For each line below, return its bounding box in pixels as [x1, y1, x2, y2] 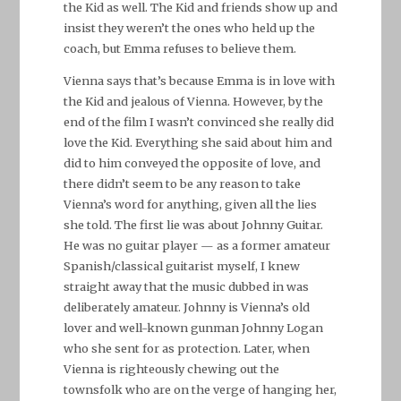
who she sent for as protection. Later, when [63, 340, 310, 355]
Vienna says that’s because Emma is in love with [63, 73, 335, 88]
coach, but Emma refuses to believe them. [63, 40, 296, 55]
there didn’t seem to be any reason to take [63, 175, 301, 191]
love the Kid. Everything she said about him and [63, 134, 332, 149]
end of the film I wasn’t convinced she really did [63, 114, 334, 129]
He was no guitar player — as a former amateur [63, 237, 330, 252]
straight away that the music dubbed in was [63, 278, 309, 294]
